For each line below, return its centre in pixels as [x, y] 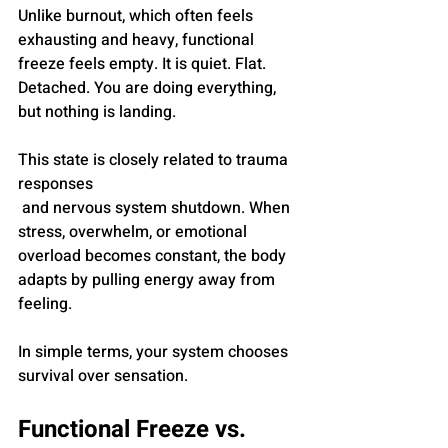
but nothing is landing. [97, 112]
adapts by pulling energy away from [148, 280]
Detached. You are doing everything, [149, 88]
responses [55, 184]
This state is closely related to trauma [155, 160]
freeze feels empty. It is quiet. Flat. [144, 64]
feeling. [45, 304]
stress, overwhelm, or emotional [134, 232]
